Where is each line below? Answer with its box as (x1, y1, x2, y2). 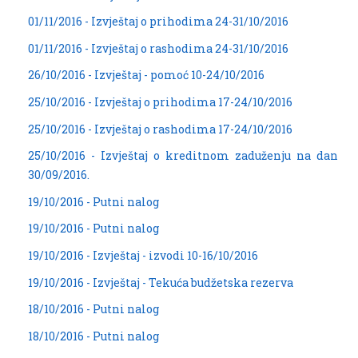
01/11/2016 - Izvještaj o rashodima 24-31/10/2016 (28, 40, 288, 56)
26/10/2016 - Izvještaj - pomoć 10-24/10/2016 (28, 67, 265, 83)
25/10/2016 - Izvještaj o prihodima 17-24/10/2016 (28, 93, 292, 109)
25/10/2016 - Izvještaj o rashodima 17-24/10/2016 (28, 121, 292, 137)
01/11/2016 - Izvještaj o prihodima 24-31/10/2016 (28, 14, 288, 30)
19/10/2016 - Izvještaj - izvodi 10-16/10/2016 (28, 247, 258, 263)
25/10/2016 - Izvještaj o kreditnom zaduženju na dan (28, 148, 338, 164)
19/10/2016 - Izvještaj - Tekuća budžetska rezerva (28, 274, 293, 290)
